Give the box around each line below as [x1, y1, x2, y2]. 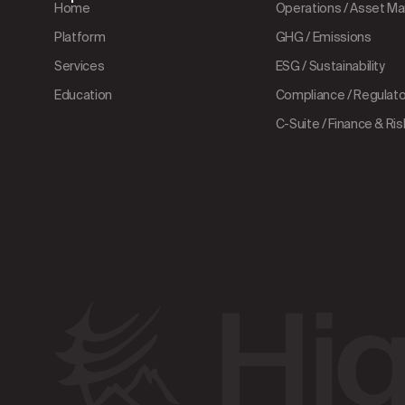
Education [54, 86, 112, 103]
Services [54, 57, 105, 74]
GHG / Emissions [275, 28, 372, 45]
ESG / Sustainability [275, 57, 385, 74]
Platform [54, 28, 106, 45]
